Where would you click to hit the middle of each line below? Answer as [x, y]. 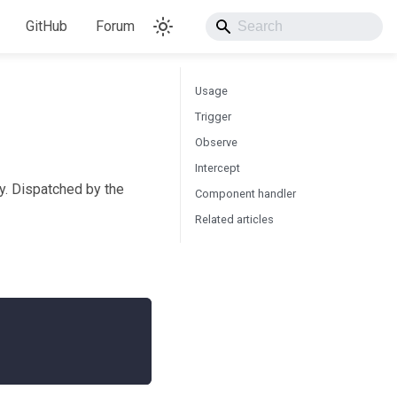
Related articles [234, 219]
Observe [216, 142]
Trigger [213, 117]
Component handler [245, 194]
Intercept [218, 168]
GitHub [47, 26]
